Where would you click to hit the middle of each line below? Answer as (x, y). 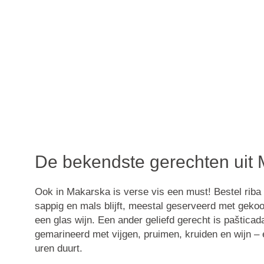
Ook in (50, 192)
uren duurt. (58, 249)
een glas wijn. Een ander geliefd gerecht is (129, 220)
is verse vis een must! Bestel (177, 192)
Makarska (88, 192)
